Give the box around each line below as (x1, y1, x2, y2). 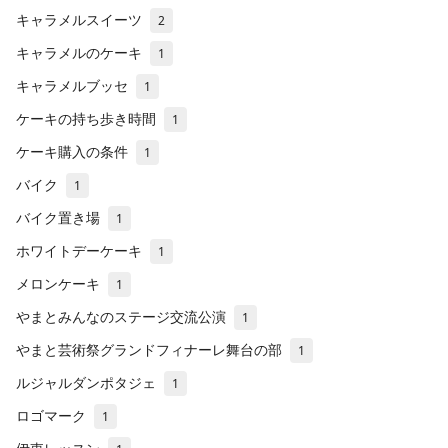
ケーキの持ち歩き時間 (16, 108, 156, 128)
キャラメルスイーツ (16, 9, 142, 29)
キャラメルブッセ (16, 75, 128, 95)
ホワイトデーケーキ (16, 240, 142, 260)
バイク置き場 (16, 207, 100, 227)
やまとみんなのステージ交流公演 (16, 306, 226, 326)
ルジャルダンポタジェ (16, 372, 156, 392)
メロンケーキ (16, 273, 100, 293)
